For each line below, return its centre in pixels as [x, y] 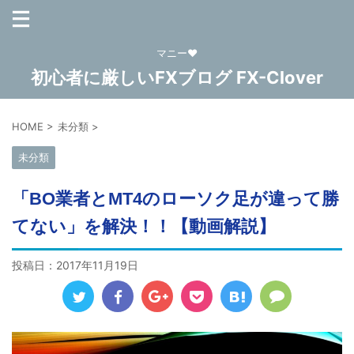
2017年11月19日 [97, 265]
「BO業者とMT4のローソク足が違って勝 [175, 199]
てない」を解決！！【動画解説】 [144, 226]
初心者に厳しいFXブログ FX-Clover [177, 77]
